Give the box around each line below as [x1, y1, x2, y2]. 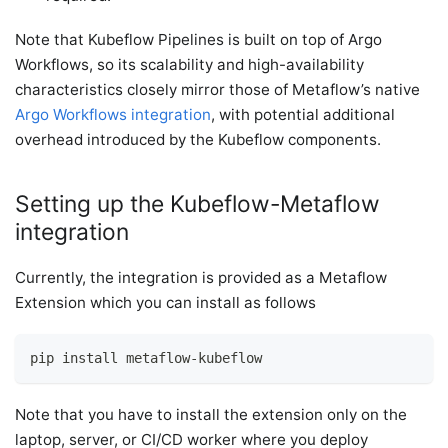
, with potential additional [211, 104, 396, 124]
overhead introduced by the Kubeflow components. [15, 129, 382, 149]
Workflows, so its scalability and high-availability [15, 54, 365, 74]
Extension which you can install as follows [15, 292, 317, 312]
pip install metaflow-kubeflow [30, 350, 263, 366]
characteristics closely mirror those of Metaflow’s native [15, 79, 421, 99]
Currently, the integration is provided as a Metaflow [15, 267, 388, 287]
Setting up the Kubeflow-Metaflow [15, 189, 381, 218]
